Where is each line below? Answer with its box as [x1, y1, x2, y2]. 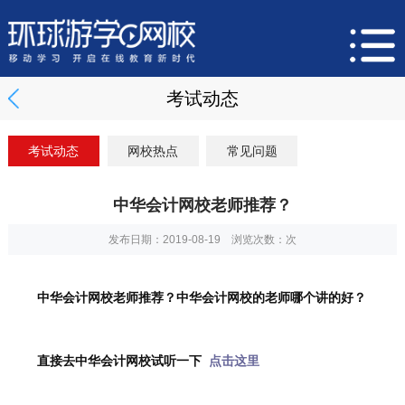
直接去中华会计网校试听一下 [36, 353, 205, 368]
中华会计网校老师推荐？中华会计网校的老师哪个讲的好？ [36, 289, 366, 305]
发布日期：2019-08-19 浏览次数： [108, 232, 286, 246]
